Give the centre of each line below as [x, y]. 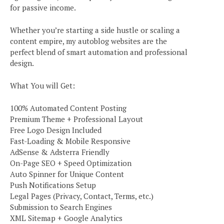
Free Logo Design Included [56, 130]
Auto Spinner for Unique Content [67, 174]
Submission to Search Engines [61, 207]
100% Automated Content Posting [68, 108]
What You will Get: [42, 86]
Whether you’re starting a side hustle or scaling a [95, 30]
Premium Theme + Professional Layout [76, 119]
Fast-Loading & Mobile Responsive [70, 141]
